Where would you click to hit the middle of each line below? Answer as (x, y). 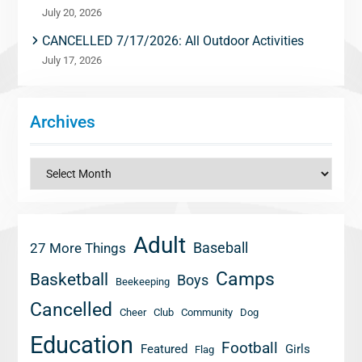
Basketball (69, 279)
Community (206, 312)
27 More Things (78, 248)
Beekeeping (142, 282)
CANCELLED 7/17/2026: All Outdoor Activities (173, 41)
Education (81, 345)
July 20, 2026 (72, 13)
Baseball (220, 248)
